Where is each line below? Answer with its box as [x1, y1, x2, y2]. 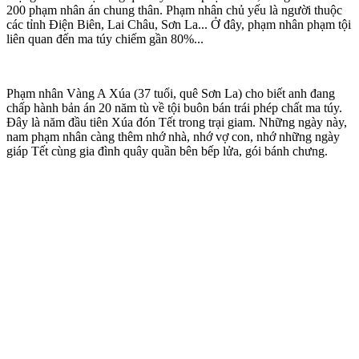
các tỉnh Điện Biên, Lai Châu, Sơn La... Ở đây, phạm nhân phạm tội [6, 17, 351, 31]
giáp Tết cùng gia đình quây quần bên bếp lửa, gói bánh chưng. [6, 143, 328, 158]
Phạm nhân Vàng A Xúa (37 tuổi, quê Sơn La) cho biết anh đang [6, 86, 335, 100]
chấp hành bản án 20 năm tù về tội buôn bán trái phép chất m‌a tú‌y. [6, 100, 342, 115]
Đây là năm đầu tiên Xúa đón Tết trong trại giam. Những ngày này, [6, 115, 347, 129]
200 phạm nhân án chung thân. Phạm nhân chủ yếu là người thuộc [6, 2, 342, 17]
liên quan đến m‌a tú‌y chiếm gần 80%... [6, 31, 204, 46]
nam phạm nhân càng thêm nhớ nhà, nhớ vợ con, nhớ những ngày [6, 129, 340, 143]
